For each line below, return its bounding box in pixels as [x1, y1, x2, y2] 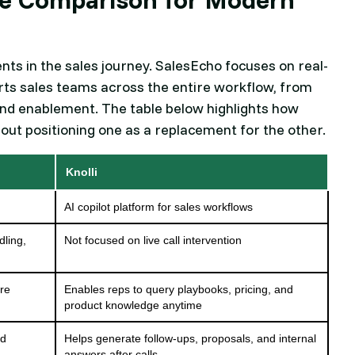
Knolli [66, 166, 98, 179]
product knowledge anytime [64, 299, 203, 312]
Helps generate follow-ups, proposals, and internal [64, 332, 317, 345]
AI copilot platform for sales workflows [64, 200, 254, 214]
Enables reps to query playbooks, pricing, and [64, 283, 294, 296]
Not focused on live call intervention [64, 234, 242, 247]
